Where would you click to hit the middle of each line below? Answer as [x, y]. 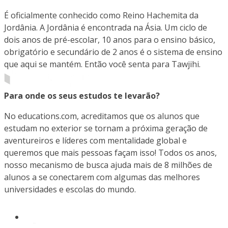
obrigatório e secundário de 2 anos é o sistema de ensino [113, 52]
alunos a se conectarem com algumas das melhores [102, 177]
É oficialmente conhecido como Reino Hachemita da [101, 15]
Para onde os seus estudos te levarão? [82, 95]
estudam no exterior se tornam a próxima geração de [106, 128]
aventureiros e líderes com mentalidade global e [95, 140]
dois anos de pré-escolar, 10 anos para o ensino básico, [110, 39]
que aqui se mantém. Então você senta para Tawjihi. [102, 64]
